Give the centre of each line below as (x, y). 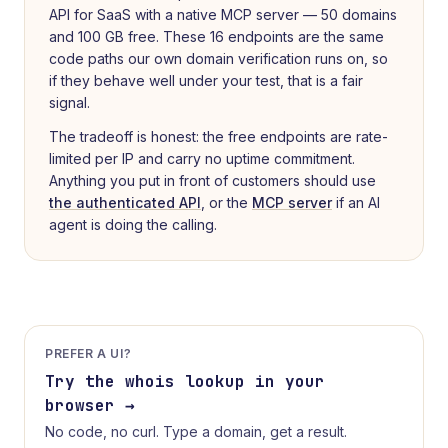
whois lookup (185, 381)
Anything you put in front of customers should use (212, 180)
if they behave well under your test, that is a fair (206, 80)
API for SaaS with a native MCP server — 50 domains (223, 14)
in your (285, 381)
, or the (224, 202)
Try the (85, 381)
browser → (90, 405)
